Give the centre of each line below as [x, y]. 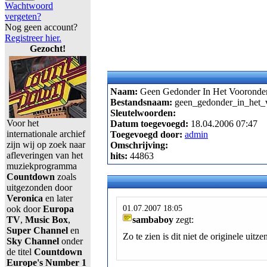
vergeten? [23, 16]
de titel [20, 252]
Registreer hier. [33, 38]
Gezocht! [48, 49]
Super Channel [37, 230]
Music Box [45, 220]
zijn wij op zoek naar [46, 145]
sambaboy [154, 220]
